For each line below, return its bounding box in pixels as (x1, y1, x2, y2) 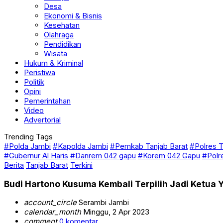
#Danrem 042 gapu (70, 160, 136, 170)
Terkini (70, 170, 93, 179)
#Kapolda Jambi (53, 151, 108, 160)
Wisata (44, 58, 67, 68)
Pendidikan (44, 49, 81, 58)
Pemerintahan (24, 106, 71, 115)
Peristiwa (24, 77, 55, 87)
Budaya (44, 1, 69, 11)
